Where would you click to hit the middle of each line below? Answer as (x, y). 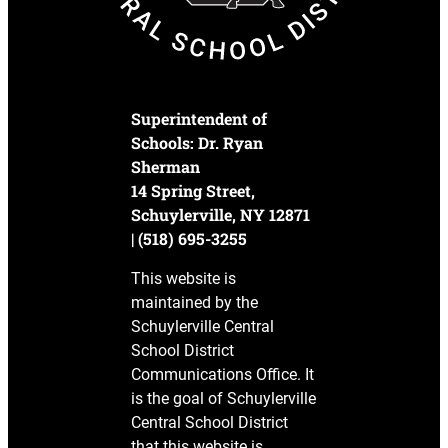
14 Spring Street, (193, 190)
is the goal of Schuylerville (224, 398)
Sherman (166, 166)
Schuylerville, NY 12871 (221, 214)
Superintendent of (199, 118)
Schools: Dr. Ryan (197, 142)
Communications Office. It (223, 374)
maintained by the (195, 302)
